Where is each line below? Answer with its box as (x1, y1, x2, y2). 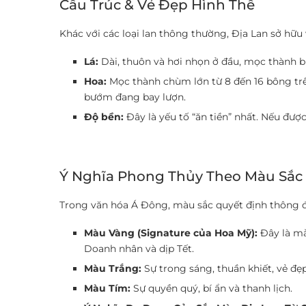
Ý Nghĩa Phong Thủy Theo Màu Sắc (59, 168, 303, 184)
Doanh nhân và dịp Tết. (84, 242, 194, 255)
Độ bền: (84, 111, 124, 123)
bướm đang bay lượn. (84, 91, 186, 103)
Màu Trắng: (84, 262, 141, 275)
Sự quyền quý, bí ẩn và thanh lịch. (130, 282, 292, 294)
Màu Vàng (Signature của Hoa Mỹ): (84, 227, 258, 239)
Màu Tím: (84, 282, 130, 294)
